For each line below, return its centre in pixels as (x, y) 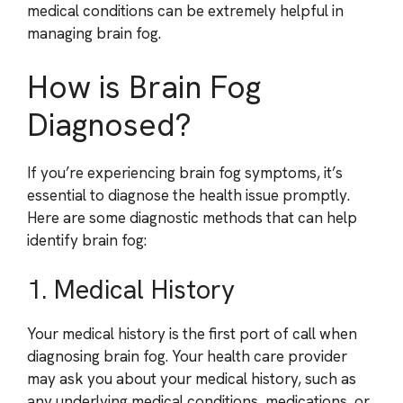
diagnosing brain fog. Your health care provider (187, 356)
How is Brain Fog (144, 87)
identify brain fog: (87, 240)
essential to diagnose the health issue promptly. (188, 195)
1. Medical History (131, 290)
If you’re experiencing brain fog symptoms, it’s (185, 172)
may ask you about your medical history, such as (192, 379)
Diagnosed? (109, 125)
